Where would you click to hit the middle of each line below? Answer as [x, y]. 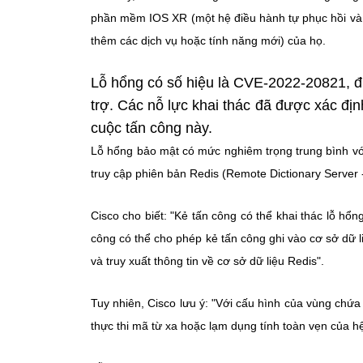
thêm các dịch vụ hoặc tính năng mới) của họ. [208, 41]
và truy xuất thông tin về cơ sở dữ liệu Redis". [207, 261]
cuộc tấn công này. [152, 128]
